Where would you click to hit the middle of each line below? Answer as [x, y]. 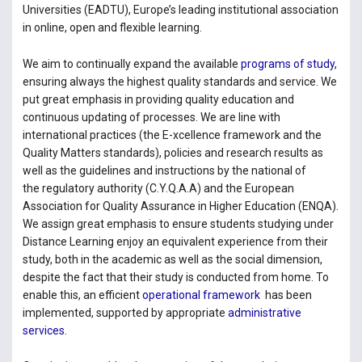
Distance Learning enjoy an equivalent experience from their [175, 241]
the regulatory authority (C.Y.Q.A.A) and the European [158, 188]
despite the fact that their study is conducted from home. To [175, 277]
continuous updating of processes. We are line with [151, 117]
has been [286, 295]
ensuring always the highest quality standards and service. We [179, 81]
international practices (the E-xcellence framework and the [172, 135]
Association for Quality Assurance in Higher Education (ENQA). [180, 206]
